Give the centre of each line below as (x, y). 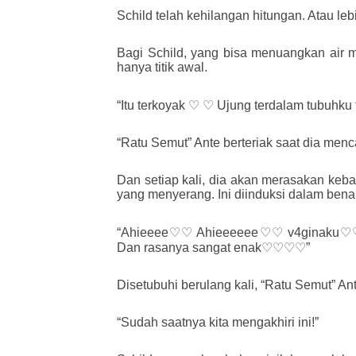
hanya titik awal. (162, 68)
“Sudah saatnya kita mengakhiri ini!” (218, 322)
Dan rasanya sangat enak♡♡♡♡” (213, 247)
